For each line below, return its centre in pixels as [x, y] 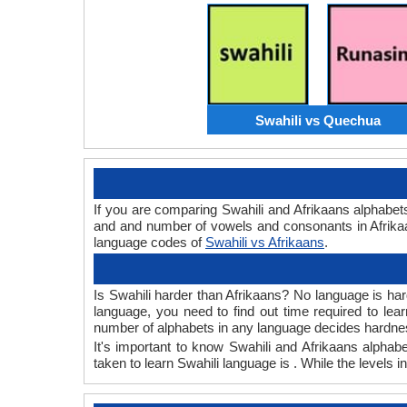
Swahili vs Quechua [318, 120]
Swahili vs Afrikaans [265, 243]
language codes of [149, 243]
